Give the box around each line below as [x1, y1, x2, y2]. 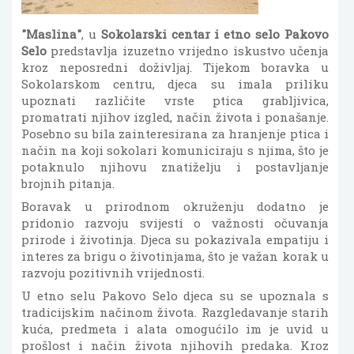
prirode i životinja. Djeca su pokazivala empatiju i [21, 232, 329, 247]
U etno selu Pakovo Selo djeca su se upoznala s [21, 288, 329, 303]
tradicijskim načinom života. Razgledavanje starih [21, 304, 329, 320]
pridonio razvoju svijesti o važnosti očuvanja [21, 215, 329, 231]
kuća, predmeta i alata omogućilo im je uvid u [21, 321, 329, 337]
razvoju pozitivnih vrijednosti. [21, 265, 205, 281]
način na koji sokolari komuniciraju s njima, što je [21, 142, 329, 158]
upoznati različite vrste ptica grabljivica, [21, 92, 329, 108]
